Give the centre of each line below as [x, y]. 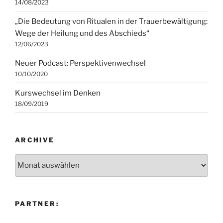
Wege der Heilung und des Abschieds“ [82, 33]
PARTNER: [37, 203]
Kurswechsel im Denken [58, 93]
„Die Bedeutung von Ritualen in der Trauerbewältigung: [111, 21]
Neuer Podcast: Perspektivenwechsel [80, 63]
